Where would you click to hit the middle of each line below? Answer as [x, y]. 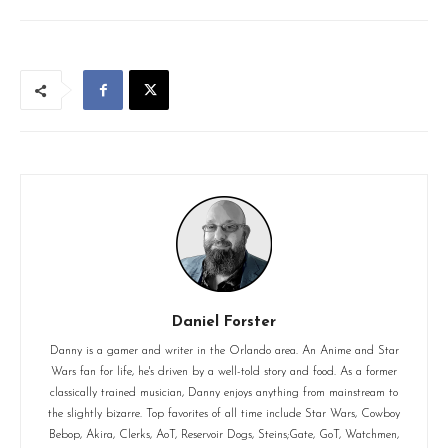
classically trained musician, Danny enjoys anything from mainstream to [224, 393]
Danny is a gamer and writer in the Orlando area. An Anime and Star [224, 351]
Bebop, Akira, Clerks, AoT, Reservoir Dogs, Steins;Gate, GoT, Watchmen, [224, 435]
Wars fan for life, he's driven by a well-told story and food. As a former [224, 372]
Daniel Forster [224, 323]
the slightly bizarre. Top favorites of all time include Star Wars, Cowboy [224, 414]
